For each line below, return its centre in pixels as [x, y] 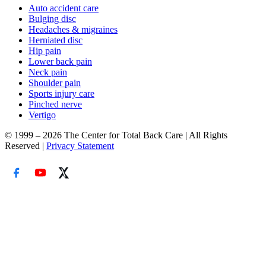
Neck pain [48, 72]
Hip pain [45, 51]
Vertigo [42, 115]
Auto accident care [64, 8]
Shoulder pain [55, 83]
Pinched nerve [55, 104]
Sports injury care [61, 94]
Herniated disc [56, 40]
